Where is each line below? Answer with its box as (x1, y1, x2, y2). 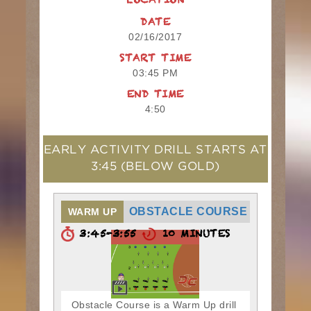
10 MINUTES (157, 226, 230, 246)
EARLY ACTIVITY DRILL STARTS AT (43, 145, 267, 155)
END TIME (126, 87, 184, 106)
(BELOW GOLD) (120, 162, 220, 172)
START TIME (119, 51, 192, 70)
